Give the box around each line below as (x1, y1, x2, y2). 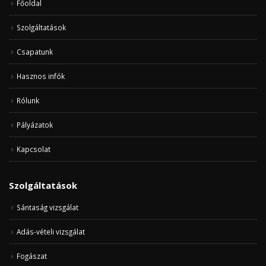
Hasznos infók (17, 71, 65, 81)
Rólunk (17, 95, 39, 105)
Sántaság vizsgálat (17, 202, 78, 212)
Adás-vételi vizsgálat (17, 226, 85, 236)
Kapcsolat (17, 144, 50, 154)
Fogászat (17, 251, 47, 261)
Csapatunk (17, 46, 53, 56)
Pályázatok (17, 119, 53, 129)
